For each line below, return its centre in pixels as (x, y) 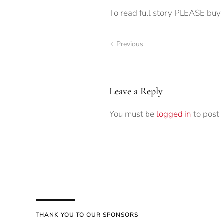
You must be (133, 114)
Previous (130, 44)
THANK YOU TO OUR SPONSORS (87, 214)
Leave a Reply (136, 91)
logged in (174, 114)
